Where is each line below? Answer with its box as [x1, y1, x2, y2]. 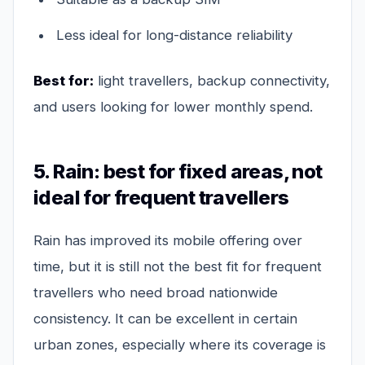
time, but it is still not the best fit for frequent [33, 258, 322, 275]
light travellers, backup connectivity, [94, 73, 330, 90]
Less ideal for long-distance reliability [56, 27, 292, 44]
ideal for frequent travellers [33, 186, 289, 210]
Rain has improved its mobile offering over [33, 232, 302, 249]
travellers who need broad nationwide [33, 284, 278, 301]
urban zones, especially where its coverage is [33, 336, 326, 354]
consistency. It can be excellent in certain [33, 310, 297, 328]
